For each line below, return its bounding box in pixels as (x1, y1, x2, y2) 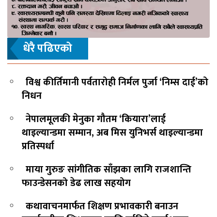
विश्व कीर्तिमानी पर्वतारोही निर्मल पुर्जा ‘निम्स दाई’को (26, 74, 208, 91)
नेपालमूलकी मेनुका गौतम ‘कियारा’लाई (26, 110, 166, 127)
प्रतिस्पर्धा (22, 138, 54, 155)
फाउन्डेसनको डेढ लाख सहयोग (22, 174, 131, 191)
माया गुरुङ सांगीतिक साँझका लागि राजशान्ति (26, 161, 191, 178)
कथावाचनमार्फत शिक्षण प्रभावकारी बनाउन (26, 198, 178, 215)
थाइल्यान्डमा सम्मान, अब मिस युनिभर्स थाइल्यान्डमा (22, 124, 203, 141)
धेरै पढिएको (23, 39, 72, 58)
